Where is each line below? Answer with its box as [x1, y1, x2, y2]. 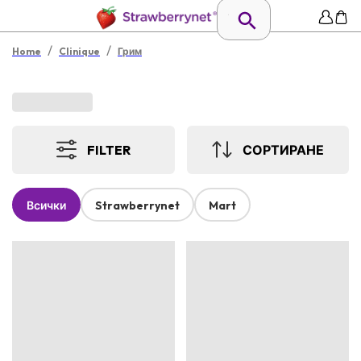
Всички [27, 198, 66, 214]
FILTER [87, 141, 131, 158]
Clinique [59, 45, 100, 57]
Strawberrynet [95, 198, 180, 214]
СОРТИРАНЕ [243, 141, 325, 158]
